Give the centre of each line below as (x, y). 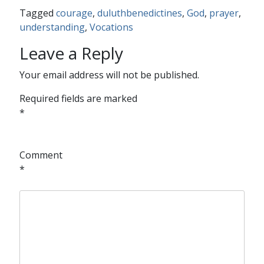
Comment (41, 155)
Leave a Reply (71, 53)
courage (74, 13)
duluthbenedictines (139, 13)
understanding (52, 27)
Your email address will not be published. (109, 75)
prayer (224, 13)
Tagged (37, 13)
